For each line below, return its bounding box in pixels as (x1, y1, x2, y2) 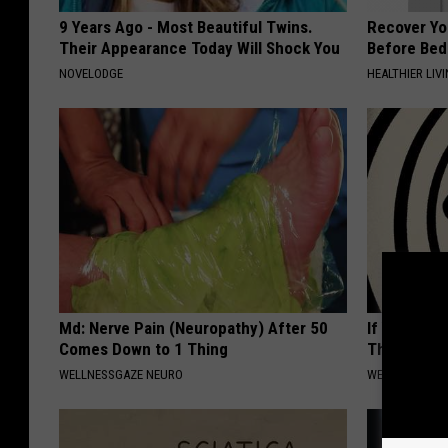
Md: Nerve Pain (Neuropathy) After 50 (59, 318, 328, 339)
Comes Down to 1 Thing (59, 339, 228, 360)
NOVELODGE (59, 66, 123, 82)
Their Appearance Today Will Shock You (59, 38, 340, 59)
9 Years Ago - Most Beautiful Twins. (59, 17, 313, 38)
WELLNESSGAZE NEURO (59, 367, 183, 383)
